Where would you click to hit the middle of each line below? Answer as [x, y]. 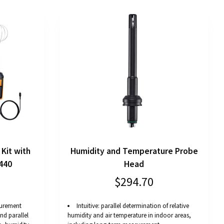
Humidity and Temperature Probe [134, 151]
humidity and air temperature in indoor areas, [129, 215]
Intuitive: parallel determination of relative [133, 206]
